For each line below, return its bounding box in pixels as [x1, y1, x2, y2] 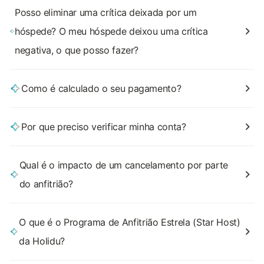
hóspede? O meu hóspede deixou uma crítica [14, 25, 208, 37]
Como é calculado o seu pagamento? [21, 82, 181, 94]
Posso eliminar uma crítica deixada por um [14, 6, 197, 18]
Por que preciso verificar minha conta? [21, 121, 186, 133]
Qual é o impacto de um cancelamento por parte [19, 159, 228, 171]
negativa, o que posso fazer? [14, 44, 139, 56]
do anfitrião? [19, 178, 74, 190]
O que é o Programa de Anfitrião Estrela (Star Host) [19, 216, 240, 228]
